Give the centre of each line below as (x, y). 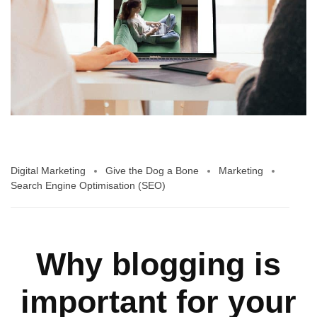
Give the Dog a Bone (152, 171)
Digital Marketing (48, 171)
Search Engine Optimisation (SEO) (88, 186)
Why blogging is (158, 264)
